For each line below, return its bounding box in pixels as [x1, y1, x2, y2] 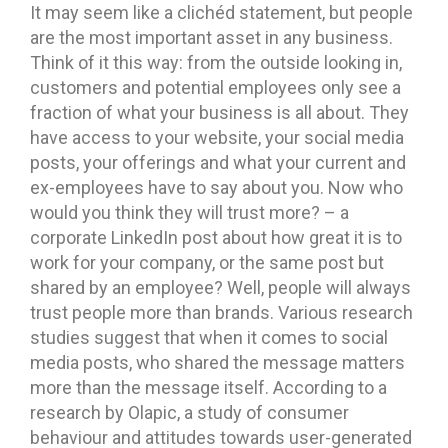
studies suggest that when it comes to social [30, 327, 388, 349]
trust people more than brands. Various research [30, 302, 413, 324]
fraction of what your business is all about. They [30, 102, 409, 124]
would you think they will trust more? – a [30, 202, 349, 224]
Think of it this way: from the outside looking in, [30, 52, 402, 74]
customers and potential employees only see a [30, 77, 401, 99]
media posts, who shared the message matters [30, 352, 405, 374]
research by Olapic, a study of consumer [30, 402, 349, 424]
